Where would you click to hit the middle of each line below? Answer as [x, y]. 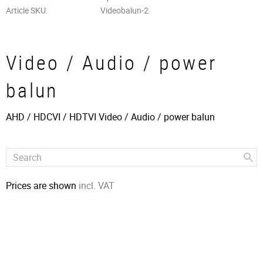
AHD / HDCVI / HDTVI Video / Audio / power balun [110, 117]
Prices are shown [42, 185]
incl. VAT [97, 185]
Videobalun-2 [124, 11]
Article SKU [26, 11]
